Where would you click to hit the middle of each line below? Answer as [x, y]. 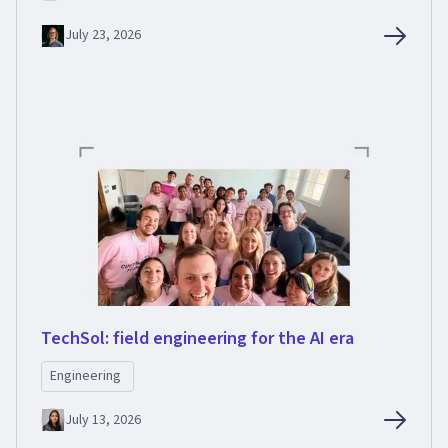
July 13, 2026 [103, 419]
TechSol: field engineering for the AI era [197, 339]
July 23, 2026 [103, 35]
